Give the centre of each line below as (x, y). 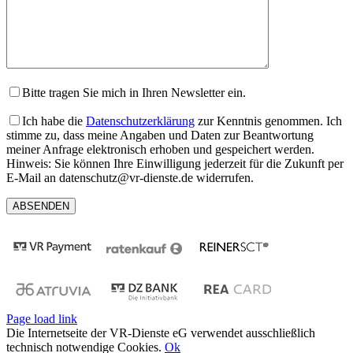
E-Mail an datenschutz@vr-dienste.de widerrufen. (130, 178)
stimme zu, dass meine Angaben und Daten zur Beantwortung (160, 136)
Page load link (42, 319)
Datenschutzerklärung (140, 121)
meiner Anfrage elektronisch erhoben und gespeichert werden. (160, 150)
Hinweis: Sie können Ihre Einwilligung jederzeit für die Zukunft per (175, 164)
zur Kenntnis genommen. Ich (268, 121)
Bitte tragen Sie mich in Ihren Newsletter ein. (134, 93)
